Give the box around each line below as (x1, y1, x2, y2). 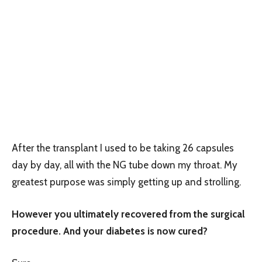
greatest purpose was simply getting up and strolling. (12, 175, 241, 188)
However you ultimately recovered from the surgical (12, 208, 245, 220)
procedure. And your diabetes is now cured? (12, 225, 208, 237)
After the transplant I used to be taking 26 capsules (12, 142, 234, 154)
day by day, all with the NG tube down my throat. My (12, 158, 237, 171)
